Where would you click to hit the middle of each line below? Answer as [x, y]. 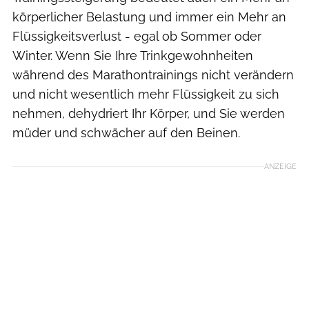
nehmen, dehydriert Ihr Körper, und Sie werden [149, 113]
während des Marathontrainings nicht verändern [153, 74]
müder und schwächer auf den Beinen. [126, 132]
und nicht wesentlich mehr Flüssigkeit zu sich [146, 94]
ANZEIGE [280, 166]
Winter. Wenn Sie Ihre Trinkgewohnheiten [133, 55]
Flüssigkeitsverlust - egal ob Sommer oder [137, 36]
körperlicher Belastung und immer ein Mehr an [149, 17]
